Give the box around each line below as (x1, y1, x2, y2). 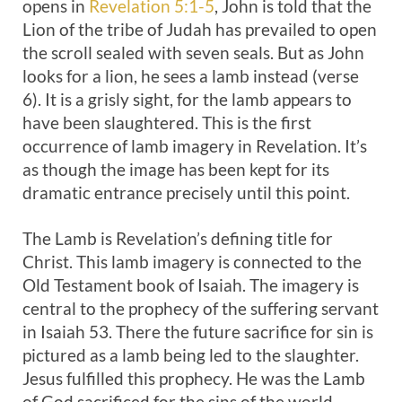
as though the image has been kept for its (22, 159, 329, 179)
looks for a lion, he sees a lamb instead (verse (22, 66, 359, 86)
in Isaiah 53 (22, 321, 109, 342)
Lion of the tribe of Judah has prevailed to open (22, 19, 377, 39)
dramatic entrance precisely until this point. (22, 182, 350, 203)
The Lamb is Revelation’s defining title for (22, 228, 333, 249)
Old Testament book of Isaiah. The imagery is (22, 275, 359, 295)
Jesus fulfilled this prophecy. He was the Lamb (22, 368, 365, 389)
